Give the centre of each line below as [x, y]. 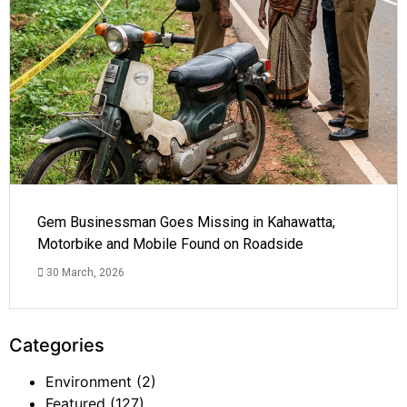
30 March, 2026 [84, 272]
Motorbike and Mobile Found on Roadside [170, 243]
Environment [89, 381]
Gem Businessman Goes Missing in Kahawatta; [186, 222]
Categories [57, 345]
